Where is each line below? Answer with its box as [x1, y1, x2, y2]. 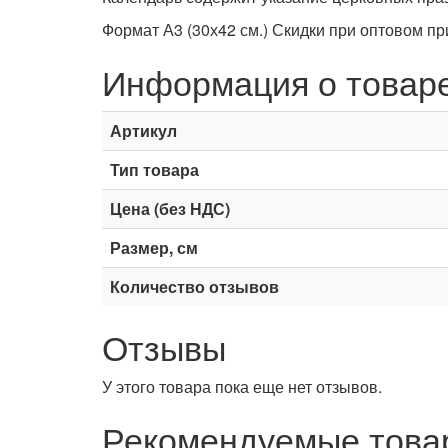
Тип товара [110, 158, 199, 181]
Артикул [110, 119, 177, 142]
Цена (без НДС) [110, 197, 230, 220]
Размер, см [110, 236, 198, 259]
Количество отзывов [110, 275, 279, 298]
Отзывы [102, 322, 226, 371]
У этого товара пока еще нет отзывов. [102, 375, 382, 398]
